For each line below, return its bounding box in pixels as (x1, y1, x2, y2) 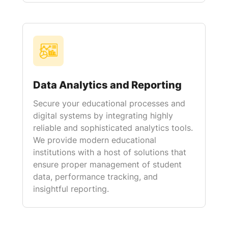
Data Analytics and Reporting (33, 79, 182, 91)
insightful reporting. (33, 184, 109, 194)
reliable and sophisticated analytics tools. (33, 123, 193, 133)
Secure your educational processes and (33, 98, 185, 108)
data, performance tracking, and (33, 172, 158, 182)
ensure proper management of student (33, 159, 182, 169)
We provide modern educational (33, 135, 156, 145)
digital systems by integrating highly (33, 110, 173, 121)
